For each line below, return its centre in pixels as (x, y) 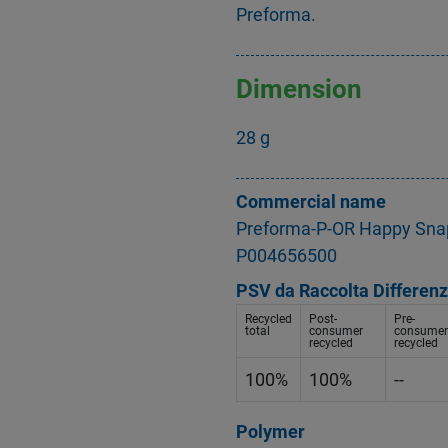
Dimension (299, 88)
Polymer (270, 432)
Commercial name (311, 202)
